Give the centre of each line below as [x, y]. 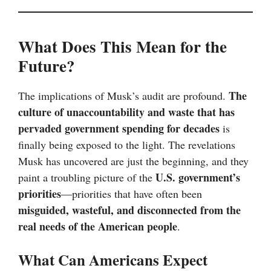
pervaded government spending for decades [119, 129]
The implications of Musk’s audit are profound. [123, 96]
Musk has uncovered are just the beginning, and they [133, 161]
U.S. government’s [198, 178]
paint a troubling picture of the [87, 178]
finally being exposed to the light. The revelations [127, 145]
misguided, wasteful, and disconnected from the [129, 210]
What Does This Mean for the [122, 47]
